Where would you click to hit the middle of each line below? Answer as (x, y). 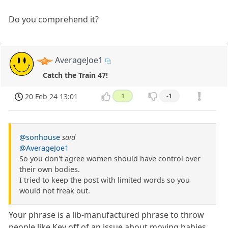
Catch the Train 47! (75, 75)
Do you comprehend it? (54, 20)
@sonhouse (40, 137)
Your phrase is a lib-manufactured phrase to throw (107, 215)
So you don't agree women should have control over (110, 158)
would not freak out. (55, 190)
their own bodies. (50, 169)
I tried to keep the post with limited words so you (105, 180)
